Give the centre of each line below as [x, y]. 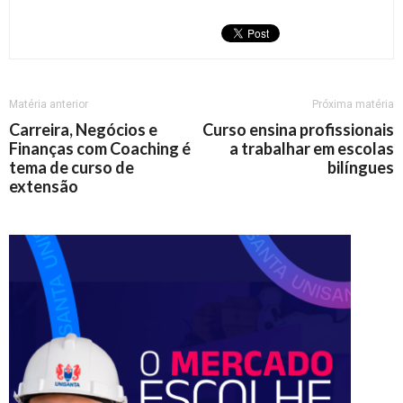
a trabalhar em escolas [312, 149]
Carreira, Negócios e [83, 130]
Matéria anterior [49, 105]
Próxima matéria [353, 105]
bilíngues [361, 168]
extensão [44, 187]
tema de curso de [72, 168]
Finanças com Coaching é [100, 149]
